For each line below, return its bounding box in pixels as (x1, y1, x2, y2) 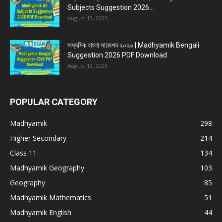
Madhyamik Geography (10, 163, 84, 173)
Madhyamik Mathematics (10, 193, 91, 203)
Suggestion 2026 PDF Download (67, 51, 167, 59)
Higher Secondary (10, 133, 66, 143)
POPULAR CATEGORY (10, 97, 98, 108)
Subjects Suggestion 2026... (67, 3, 154, 12)
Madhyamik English (10, 208, 71, 218)
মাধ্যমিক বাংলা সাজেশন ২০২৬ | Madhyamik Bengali (67, 41, 199, 50)
